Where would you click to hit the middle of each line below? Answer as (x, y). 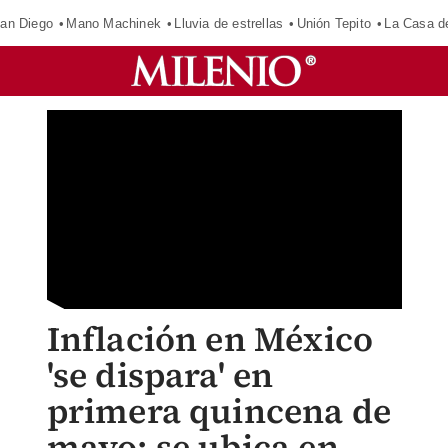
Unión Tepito (333, 23)
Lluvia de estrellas (229, 23)
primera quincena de (219, 411)
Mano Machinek (113, 23)
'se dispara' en (160, 375)
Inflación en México (210, 339)
